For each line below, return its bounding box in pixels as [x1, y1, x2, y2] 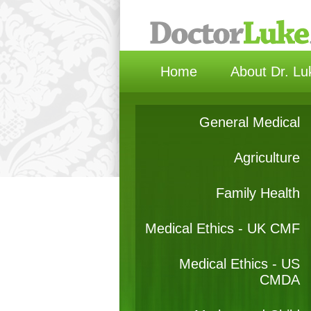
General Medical [199, 115, 300, 130]
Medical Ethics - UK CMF [144, 221, 300, 236]
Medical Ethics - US [178, 256, 300, 271]
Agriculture [233, 150, 300, 165]
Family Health [215, 185, 300, 201]
